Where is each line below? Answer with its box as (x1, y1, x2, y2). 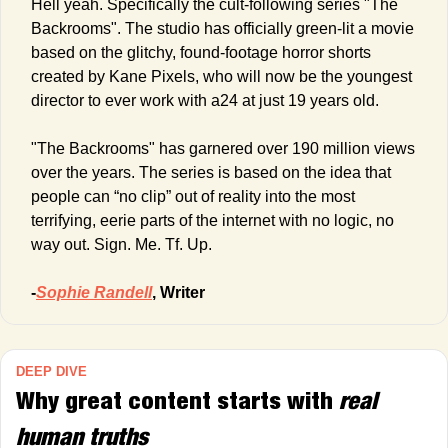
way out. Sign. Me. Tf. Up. (31, 235, 216, 253)
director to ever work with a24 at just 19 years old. (31, 91, 379, 109)
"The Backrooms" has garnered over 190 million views (31, 139, 415, 157)
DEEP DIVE (16, 363, 87, 379)
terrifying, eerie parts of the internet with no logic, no (31, 211, 394, 229)
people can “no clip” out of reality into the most (31, 187, 355, 205)
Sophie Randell (36, 283, 152, 301)
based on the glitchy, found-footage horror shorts (31, 43, 371, 61)
